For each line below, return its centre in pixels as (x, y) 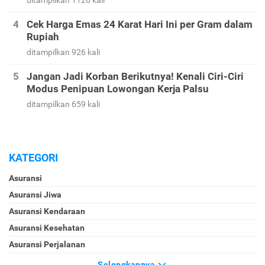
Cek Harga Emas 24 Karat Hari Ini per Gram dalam (140, 25)
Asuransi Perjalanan (47, 245)
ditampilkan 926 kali (63, 52)
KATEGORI (33, 158)
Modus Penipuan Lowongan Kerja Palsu (118, 89)
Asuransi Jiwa (35, 195)
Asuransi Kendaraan (47, 211)
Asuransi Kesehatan (47, 228)
